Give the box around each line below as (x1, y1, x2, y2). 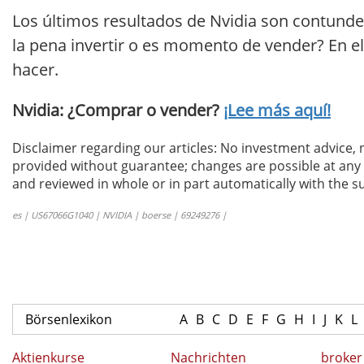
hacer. (12, 58, 58, 81)
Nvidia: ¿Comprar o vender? (12, 99, 223, 122)
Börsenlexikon (25, 310, 112, 329)
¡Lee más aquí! (223, 99, 331, 122)
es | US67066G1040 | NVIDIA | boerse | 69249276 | (12, 209, 227, 222)
